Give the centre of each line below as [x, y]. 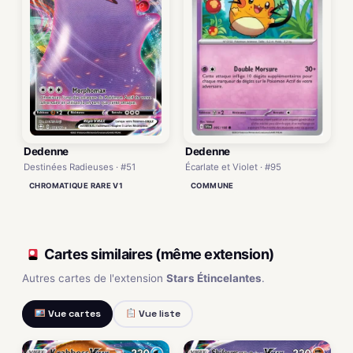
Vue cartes [73, 314]
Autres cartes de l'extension [94, 278]
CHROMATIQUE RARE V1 [76, 185]
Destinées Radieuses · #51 [80, 167]
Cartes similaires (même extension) [159, 255]
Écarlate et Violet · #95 [233, 167]
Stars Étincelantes [214, 278]
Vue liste [158, 314]
